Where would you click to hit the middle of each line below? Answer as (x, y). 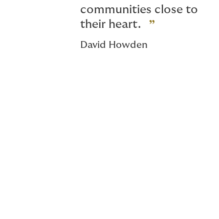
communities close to (139, 10)
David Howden (114, 45)
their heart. (110, 24)
